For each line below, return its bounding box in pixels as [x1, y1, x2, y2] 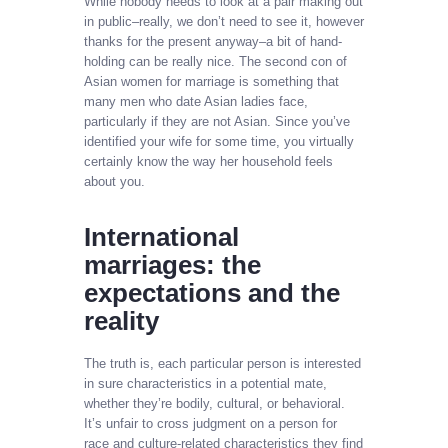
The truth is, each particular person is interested [84, 355, 361, 371]
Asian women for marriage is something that [84, 74, 339, 90]
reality [84, 306, 159, 337]
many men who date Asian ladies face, [84, 94, 308, 110]
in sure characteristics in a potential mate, [84, 375, 327, 391]
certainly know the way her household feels [84, 154, 333, 170]
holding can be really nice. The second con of [84, 54, 347, 70]
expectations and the [84, 278, 340, 309]
